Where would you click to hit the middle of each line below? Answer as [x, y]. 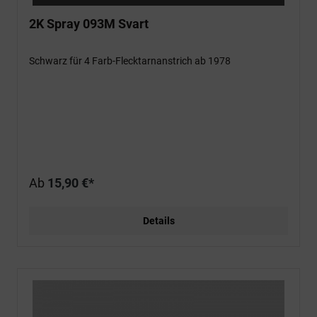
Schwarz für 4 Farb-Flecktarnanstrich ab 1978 [130, 61]
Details [158, 221]
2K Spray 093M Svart [89, 24]
